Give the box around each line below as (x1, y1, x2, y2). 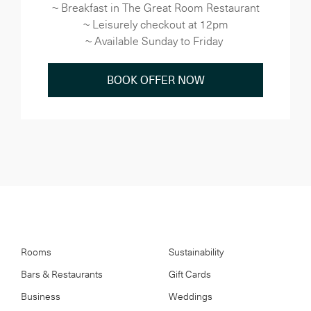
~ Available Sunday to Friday (85, 33, 226, 49)
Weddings (169, 289, 212, 303)
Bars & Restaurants (21, 267, 103, 280)
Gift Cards (169, 267, 211, 280)
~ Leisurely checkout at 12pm (83, 17, 228, 32)
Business (21, 289, 60, 303)
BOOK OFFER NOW (106, 72, 205, 87)
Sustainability (169, 245, 224, 258)
